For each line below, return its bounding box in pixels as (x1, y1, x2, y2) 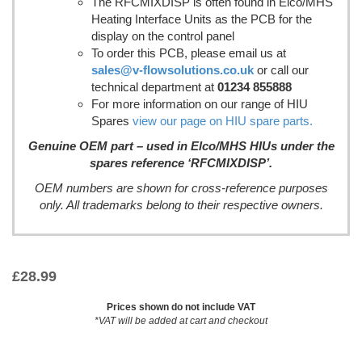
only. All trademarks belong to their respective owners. (39, 198, 323, 212)
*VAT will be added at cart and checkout (95, 315, 267, 326)
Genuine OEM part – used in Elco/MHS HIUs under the (27, 139, 335, 153)
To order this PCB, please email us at (91, 46, 286, 60)
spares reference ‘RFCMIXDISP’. (90, 156, 272, 170)
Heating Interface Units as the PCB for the (91, 12, 312, 26)
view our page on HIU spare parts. (133, 114, 313, 128)
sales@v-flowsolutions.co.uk (91, 63, 254, 77)
